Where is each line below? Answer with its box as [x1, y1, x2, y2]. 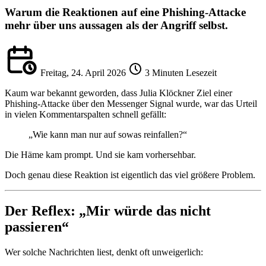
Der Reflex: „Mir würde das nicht [5, 203, 211, 219]
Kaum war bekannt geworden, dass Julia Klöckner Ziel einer [5, 88, 232, 99]
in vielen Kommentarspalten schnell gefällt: [5, 109, 166, 120]
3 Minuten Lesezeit [145, 68, 217, 78]
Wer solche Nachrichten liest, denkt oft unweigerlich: [5, 247, 203, 258]
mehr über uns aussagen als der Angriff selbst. [5, 18, 228, 31]
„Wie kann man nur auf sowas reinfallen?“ [28, 129, 187, 140]
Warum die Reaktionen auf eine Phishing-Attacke [5, 5, 246, 18]
